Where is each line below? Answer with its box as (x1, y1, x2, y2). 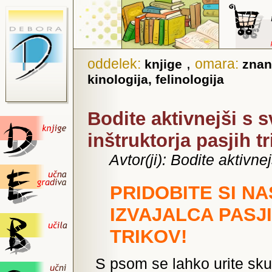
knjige (144, 57, 182, 71)
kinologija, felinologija (87, 72, 224, 86)
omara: (195, 56, 242, 72)
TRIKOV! (110, 226, 187, 247)
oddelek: (87, 56, 144, 72)
